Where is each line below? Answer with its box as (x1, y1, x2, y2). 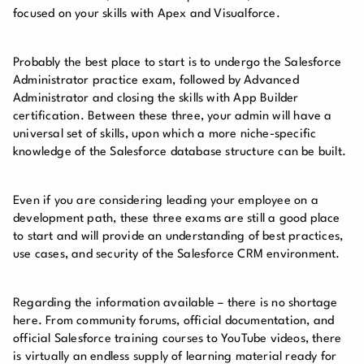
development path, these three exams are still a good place (13, 212, 340, 225)
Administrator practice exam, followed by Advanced (13, 74, 299, 87)
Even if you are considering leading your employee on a (13, 194, 318, 207)
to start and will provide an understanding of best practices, (13, 230, 344, 243)
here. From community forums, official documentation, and (13, 314, 335, 327)
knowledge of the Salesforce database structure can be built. (13, 145, 347, 158)
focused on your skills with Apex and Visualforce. (13, 7, 280, 20)
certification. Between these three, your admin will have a (13, 110, 332, 123)
